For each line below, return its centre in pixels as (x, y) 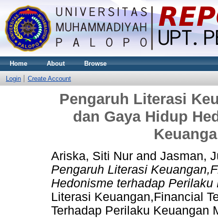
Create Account (49, 79)
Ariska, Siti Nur (92, 156)
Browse (95, 64)
